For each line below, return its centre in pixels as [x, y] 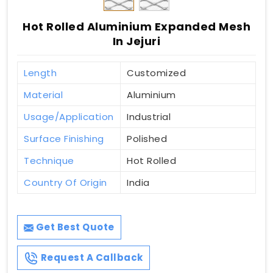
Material [43, 95]
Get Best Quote [74, 227]
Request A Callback [91, 258]
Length [40, 73]
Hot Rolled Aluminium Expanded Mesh [136, 27]
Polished [147, 139]
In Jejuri [136, 41]
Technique [49, 161]
